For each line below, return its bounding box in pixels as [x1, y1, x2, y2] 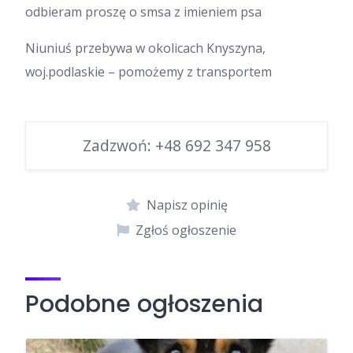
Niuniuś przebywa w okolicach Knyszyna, [25, 39, 266, 58]
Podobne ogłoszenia [25, 288, 263, 321]
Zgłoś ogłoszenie [136, 221, 236, 240]
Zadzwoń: [82, 135, 155, 157]
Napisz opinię [146, 196, 228, 214]
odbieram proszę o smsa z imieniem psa [25, 3, 262, 21]
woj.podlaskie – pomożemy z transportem [25, 63, 272, 81]
